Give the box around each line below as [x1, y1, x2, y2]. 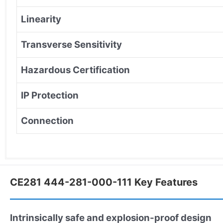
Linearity [21, 13, 61, 25]
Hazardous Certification [21, 64, 130, 76]
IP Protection [21, 89, 79, 101]
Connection [21, 114, 74, 126]
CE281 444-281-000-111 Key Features [10, 176, 198, 188]
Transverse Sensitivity [21, 38, 122, 50]
